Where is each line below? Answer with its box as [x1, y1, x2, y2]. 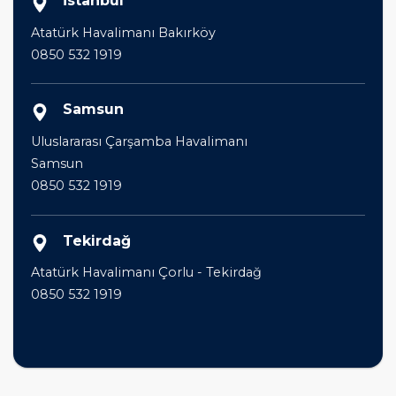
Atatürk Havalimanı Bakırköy [31, 24, 216, 41]
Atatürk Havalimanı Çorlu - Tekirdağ [31, 264, 262, 281]
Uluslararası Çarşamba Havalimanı [31, 133, 247, 149]
